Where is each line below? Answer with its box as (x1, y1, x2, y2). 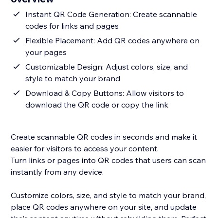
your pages (25, 47, 67, 57)
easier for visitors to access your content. (11, 144, 159, 154)
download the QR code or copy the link (25, 100, 169, 110)
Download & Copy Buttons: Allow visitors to (25, 88, 184, 98)
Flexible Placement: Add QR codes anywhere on (25, 36, 200, 46)
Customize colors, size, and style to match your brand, (11, 190, 206, 200)
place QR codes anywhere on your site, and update (11, 202, 197, 212)
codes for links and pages (25, 21, 119, 31)
